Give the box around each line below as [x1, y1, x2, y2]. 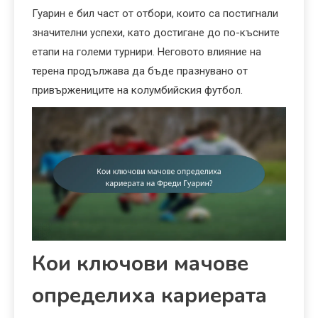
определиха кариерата [32, 281, 267, 311]
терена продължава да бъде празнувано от [32, 65, 248, 78]
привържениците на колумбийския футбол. [32, 84, 243, 97]
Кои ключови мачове [32, 249, 248, 279]
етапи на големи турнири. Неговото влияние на [32, 45, 261, 59]
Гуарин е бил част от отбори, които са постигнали [32, 7, 278, 21]
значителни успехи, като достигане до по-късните [32, 26, 280, 40]
